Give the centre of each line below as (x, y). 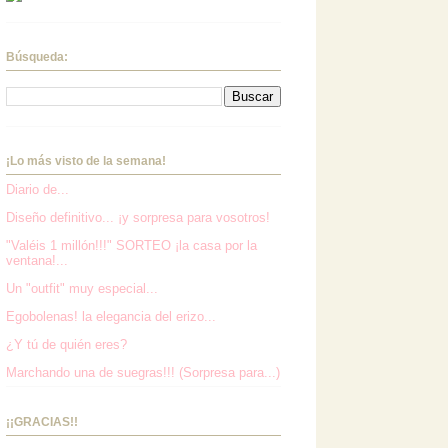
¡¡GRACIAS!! (42, 421)
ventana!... (37, 260)
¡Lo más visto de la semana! (86, 161)
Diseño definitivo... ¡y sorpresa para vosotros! (138, 217)
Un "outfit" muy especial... (82, 288)
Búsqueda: (37, 57)
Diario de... (37, 189)
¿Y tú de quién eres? (66, 344)
